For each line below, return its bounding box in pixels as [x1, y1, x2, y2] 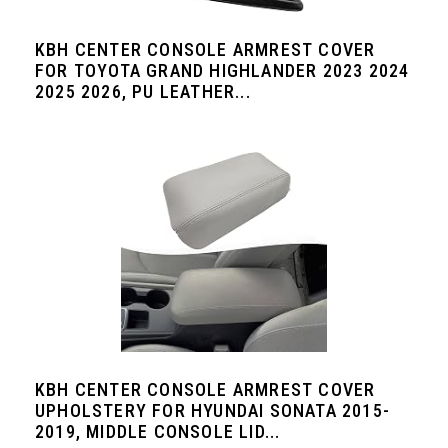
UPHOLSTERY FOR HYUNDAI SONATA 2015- [35, 400, 391, 421]
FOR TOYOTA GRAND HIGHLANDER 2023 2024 [35, 60, 410, 81]
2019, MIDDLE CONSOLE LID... [35, 421, 281, 442]
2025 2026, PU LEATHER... [35, 81, 251, 102]
